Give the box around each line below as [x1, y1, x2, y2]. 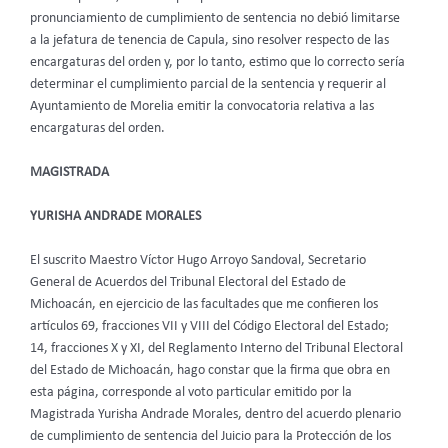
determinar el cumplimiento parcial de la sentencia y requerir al [30, 78, 386, 92]
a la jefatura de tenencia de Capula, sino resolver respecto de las [30, 34, 389, 48]
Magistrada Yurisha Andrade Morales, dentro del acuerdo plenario [30, 407, 401, 421]
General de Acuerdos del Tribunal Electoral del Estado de [30, 275, 346, 289]
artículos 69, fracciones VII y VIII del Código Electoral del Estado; [30, 319, 389, 333]
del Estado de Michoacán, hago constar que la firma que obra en [30, 363, 390, 377]
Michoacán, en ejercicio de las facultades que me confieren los [30, 297, 378, 311]
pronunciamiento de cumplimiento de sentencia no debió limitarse [30, 12, 400, 26]
